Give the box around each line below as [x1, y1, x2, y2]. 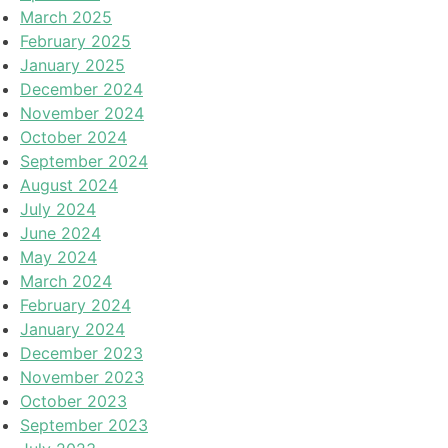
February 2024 [20, 294, 131, 315]
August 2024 [20, 174, 118, 195]
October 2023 [20, 390, 127, 411]
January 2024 [20, 318, 125, 339]
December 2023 [20, 342, 143, 363]
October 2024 [20, 126, 127, 147]
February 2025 [20, 30, 131, 51]
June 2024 [20, 222, 101, 243]
